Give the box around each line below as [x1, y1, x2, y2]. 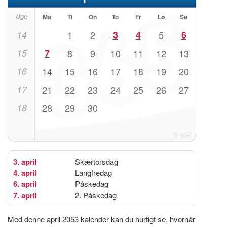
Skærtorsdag [75, 156, 118, 167]
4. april [13, 167, 37, 178]
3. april [13, 156, 37, 167]
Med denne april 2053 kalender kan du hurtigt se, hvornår [8, 213, 195, 224]
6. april [13, 178, 37, 190]
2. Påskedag [75, 189, 117, 200]
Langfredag [75, 167, 112, 178]
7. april [13, 189, 37, 201]
